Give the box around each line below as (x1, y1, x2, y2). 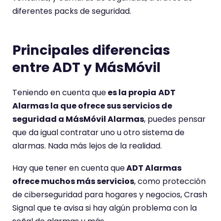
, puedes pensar (144, 113, 206, 125)
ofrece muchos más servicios (12, 176, 134, 187)
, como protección (134, 176, 206, 187)
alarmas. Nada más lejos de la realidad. (12, 140, 162, 151)
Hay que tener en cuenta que (12, 162, 125, 174)
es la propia (106, 87, 156, 98)
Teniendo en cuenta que (12, 87, 106, 98)
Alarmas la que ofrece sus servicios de (12, 100, 172, 111)
